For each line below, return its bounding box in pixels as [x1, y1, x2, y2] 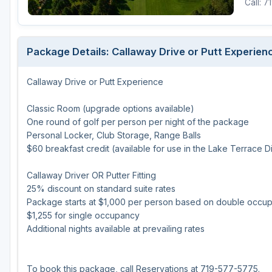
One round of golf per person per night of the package [27, 117, 249, 127]
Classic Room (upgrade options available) [27, 103, 194, 114]
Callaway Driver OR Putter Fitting [27, 170, 156, 181]
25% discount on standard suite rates [27, 183, 175, 194]
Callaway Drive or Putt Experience [27, 76, 163, 87]
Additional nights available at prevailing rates [27, 223, 205, 234]
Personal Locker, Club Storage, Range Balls [27, 130, 201, 141]
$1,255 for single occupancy [27, 210, 140, 221]
